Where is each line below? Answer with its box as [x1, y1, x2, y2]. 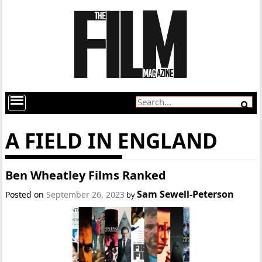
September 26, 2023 [46, 189, 125, 200]
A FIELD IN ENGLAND [5, 127, 218, 154]
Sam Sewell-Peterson [137, 188, 235, 201]
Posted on [5, 189, 47, 200]
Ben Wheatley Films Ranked [5, 167, 167, 183]
